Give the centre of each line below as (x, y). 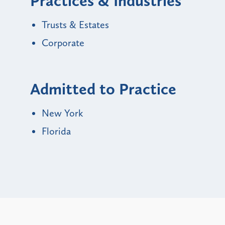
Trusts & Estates (75, 24)
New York (62, 113)
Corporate (63, 42)
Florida (56, 131)
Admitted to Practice (103, 89)
